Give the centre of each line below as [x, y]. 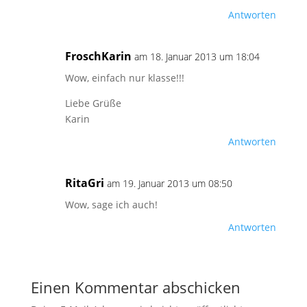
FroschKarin [98, 56]
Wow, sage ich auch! [111, 205]
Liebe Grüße [93, 103]
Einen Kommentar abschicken [135, 287]
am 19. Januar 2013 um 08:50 [169, 183]
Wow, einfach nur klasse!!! [124, 78]
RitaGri [84, 183]
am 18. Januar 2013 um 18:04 [197, 57]
